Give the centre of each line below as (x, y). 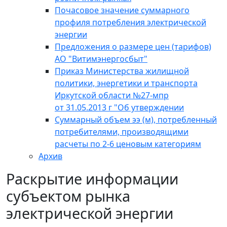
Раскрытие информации (92, 179)
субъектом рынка (68, 196)
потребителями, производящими (122, 132)
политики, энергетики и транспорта (126, 83)
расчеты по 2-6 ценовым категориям (128, 144)
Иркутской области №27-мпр (112, 96)
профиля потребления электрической (130, 23)
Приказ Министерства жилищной (122, 71)
